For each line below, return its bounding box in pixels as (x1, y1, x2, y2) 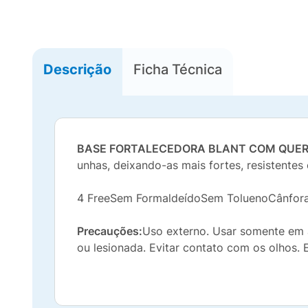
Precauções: (77, 224, 142, 238)
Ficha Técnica (133, 60, 222, 78)
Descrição (43, 60, 111, 78)
